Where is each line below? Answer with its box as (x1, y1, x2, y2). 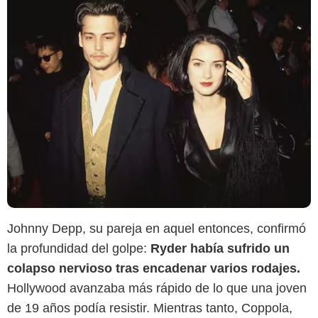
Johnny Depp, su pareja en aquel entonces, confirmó (7, 221, 306, 236)
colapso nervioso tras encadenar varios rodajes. (7, 261, 300, 276)
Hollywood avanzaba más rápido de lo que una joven (7, 281, 307, 296)
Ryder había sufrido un (150, 241, 290, 256)
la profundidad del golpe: (7, 241, 150, 256)
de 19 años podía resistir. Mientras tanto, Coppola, (7, 301, 292, 316)
